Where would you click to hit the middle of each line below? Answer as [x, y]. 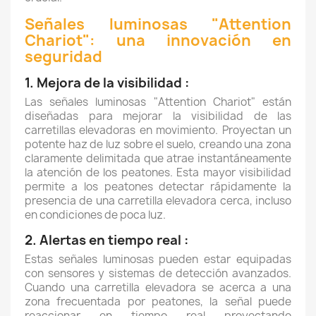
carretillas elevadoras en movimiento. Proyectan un [158, 130]
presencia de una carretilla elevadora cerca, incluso [158, 201]
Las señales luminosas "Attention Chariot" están [158, 102]
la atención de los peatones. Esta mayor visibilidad [158, 172]
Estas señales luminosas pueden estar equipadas [158, 259]
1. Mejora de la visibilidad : [107, 83]
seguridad [63, 57]
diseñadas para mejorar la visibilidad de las [158, 116]
